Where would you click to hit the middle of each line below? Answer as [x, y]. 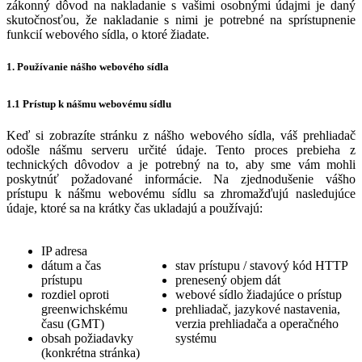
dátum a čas [71, 265]
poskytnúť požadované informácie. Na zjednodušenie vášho [181, 179]
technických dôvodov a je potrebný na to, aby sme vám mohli [181, 164]
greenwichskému [84, 309]
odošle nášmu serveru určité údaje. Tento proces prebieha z [181, 150]
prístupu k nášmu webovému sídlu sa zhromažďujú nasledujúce [181, 194]
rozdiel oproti [75, 295]
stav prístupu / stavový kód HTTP [262, 265]
